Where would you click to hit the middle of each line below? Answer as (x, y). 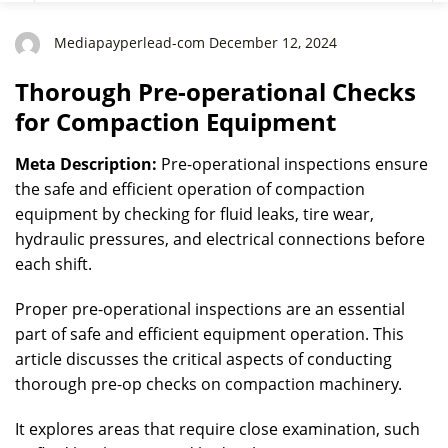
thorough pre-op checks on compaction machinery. (208, 384)
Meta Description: (86, 164)
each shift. (53, 264)
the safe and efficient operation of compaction (190, 189)
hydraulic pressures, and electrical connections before (220, 239)
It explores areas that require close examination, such (217, 429)
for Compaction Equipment (175, 121)
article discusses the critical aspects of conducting (203, 359)
